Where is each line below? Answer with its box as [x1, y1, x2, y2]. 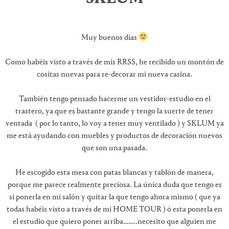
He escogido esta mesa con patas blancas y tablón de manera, [15, 168, 214, 177]
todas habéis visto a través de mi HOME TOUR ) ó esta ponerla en [7, 205, 222, 214]
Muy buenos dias [81, 33, 139, 42]
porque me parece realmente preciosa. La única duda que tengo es [7, 180, 222, 189]
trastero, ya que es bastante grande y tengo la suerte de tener [15, 107, 214, 116]
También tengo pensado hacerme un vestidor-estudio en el [18, 95, 211, 103]
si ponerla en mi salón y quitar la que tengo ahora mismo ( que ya [9, 193, 220, 201]
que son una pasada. [82, 144, 147, 152]
